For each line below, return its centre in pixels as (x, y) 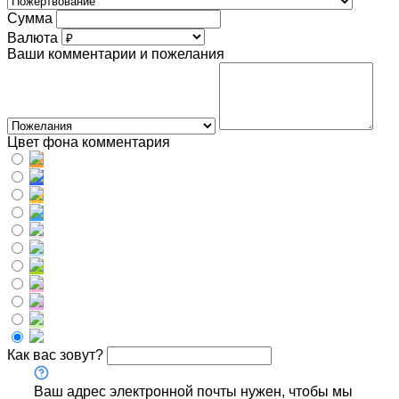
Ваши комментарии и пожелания (116, 54)
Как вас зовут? (55, 355)
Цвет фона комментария (89, 142)
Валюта (33, 38)
